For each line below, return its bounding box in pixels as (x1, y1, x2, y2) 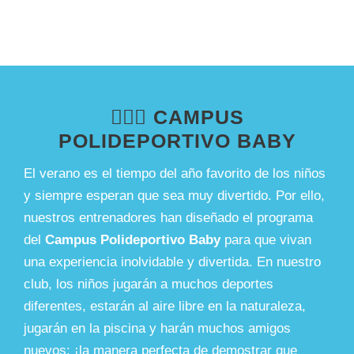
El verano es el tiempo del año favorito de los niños (24, 165, 326, 181)
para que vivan (220, 232, 311, 247)
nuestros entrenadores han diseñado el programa (24, 209, 313, 225)
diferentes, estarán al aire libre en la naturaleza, (24, 298, 306, 314)
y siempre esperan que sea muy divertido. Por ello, (24, 187, 325, 203)
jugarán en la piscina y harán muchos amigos (24, 320, 291, 336)
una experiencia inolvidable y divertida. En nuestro (24, 254, 321, 269)
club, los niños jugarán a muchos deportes (24, 276, 273, 292)
